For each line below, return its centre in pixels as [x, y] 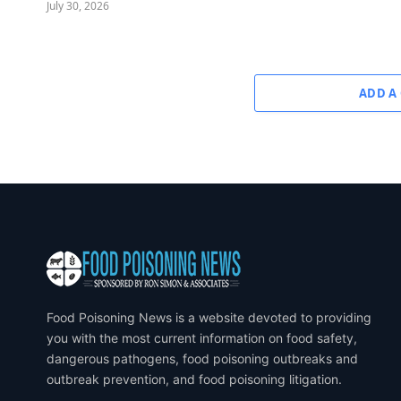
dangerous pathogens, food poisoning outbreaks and [202, 358]
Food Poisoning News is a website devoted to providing [209, 317]
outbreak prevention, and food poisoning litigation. [194, 379]
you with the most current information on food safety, [202, 337]
